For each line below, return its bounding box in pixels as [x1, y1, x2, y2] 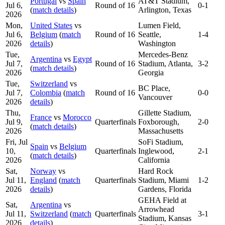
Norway [30, 166, 56, 175]
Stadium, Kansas [138, 213, 191, 222]
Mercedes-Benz [138, 50, 188, 59]
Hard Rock [138, 166, 173, 175]
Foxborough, [138, 117, 179, 126]
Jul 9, [6, 117, 23, 126]
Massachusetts [138, 126, 183, 135]
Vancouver [138, 92, 172, 101]
